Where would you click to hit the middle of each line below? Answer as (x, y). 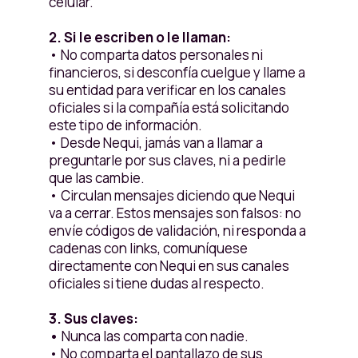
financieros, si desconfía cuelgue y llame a (177, 72)
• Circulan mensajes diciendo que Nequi (171, 195)
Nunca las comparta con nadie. (155, 336)
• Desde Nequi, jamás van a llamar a (155, 143)
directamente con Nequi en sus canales (169, 266)
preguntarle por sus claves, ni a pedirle (167, 160)
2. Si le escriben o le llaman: (139, 37)
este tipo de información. (125, 125)
